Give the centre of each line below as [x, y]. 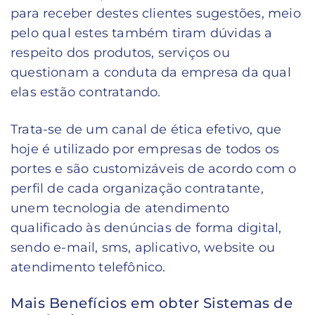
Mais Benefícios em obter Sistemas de [152, 303]
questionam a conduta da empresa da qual [151, 72]
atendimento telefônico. [88, 267]
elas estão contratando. [86, 92]
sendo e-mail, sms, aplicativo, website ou [143, 247]
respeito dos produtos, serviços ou [120, 53]
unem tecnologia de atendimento [120, 208]
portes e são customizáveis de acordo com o [154, 169]
